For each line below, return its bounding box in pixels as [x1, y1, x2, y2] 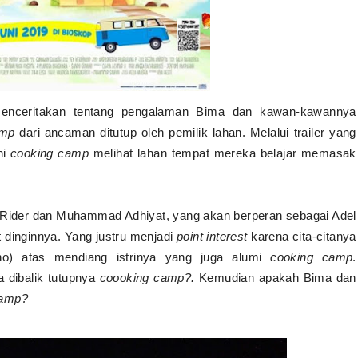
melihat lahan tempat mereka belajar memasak [89, 145, 356, 160]
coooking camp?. [99, 270, 200, 284]
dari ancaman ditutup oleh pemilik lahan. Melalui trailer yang [14, 125, 356, 139]
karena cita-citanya [247, 229, 356, 243]
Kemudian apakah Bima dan [199, 270, 356, 284]
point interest [176, 229, 248, 243]
